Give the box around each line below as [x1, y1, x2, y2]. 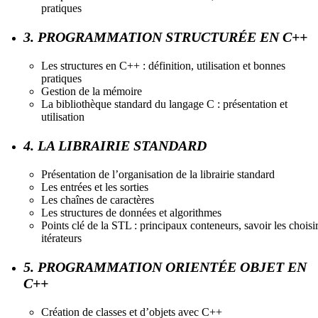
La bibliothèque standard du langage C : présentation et [41, 97, 287, 110]
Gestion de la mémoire [41, 84, 142, 97]
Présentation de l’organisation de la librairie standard [41, 168, 275, 180]
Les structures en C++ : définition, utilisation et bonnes [41, 59, 285, 72]
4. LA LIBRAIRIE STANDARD [23, 137, 207, 153]
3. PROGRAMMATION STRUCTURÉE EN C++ [23, 28, 307, 45]
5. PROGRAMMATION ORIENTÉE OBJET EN [23, 258, 307, 275]
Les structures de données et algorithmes [41, 206, 221, 219]
